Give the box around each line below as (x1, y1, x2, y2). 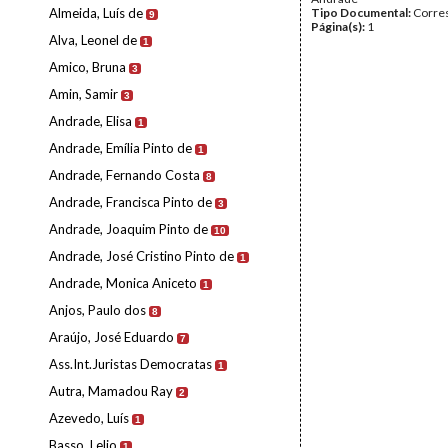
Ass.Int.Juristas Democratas (49, 356, 212, 372)
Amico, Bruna (49, 59, 126, 75)
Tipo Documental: (311, 5, 413, 20)
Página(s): (311, 19, 367, 34)
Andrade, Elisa (49, 113, 132, 129)
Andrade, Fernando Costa (49, 167, 200, 183)
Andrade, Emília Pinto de (49, 140, 192, 156)
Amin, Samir (49, 86, 118, 102)
